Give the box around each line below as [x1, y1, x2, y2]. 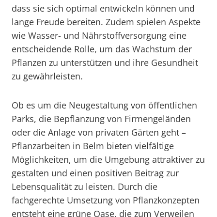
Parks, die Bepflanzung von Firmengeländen [12, 113, 191, 124]
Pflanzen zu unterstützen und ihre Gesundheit [12, 57, 198, 68]
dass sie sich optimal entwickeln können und [12, 2, 195, 14]
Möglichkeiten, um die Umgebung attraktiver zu [12, 154, 205, 165]
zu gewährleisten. [12, 70, 83, 82]
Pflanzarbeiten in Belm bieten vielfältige [12, 140, 174, 152]
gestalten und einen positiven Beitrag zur [12, 167, 179, 179]
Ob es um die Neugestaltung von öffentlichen [12, 99, 197, 111]
